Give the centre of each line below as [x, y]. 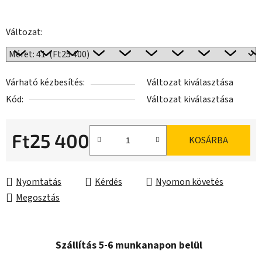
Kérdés [108, 182]
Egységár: [30, 159]
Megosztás [38, 198]
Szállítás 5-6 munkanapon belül [129, 246]
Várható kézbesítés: [45, 83]
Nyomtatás [39, 182]
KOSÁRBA [208, 141]
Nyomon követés [189, 182]
